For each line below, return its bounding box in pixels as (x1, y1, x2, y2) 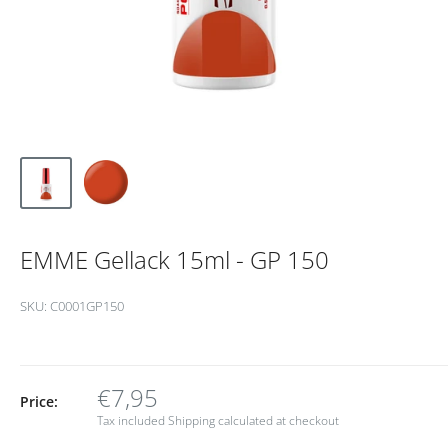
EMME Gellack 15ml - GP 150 (20, 242, 329, 276)
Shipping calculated (168, 411, 273, 429)
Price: (20, 391, 58, 411)
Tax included (97, 411, 168, 429)
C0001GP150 (50, 296, 124, 315)
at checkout (273, 411, 339, 429)
